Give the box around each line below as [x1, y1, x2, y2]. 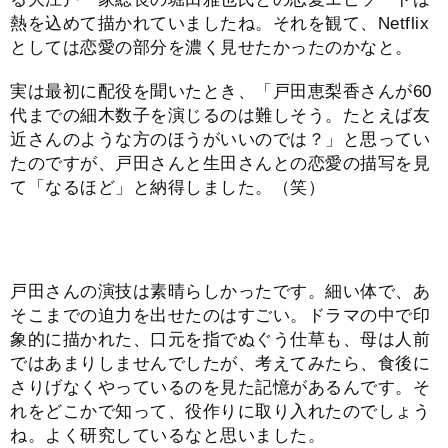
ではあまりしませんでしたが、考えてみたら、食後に [10, 354, 430, 374]
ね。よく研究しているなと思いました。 [10, 426, 325, 446]
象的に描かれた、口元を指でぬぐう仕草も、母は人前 [10, 330, 430, 350]
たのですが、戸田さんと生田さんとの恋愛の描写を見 [10, 154, 430, 174]
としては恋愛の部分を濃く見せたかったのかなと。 [10, 38, 413, 58]
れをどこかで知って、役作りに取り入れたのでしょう [10, 402, 430, 422]
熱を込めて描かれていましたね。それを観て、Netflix [10, 14, 429, 34]
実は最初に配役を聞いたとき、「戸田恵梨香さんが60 [10, 82, 432, 102]
